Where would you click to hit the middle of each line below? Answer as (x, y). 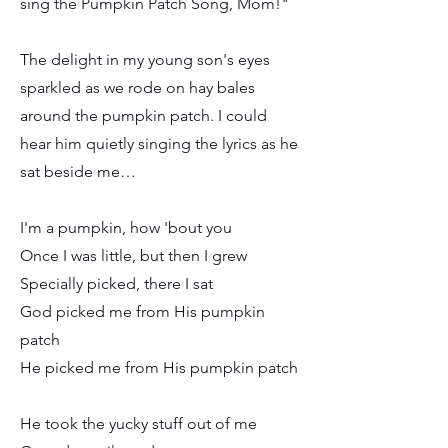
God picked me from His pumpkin (142, 311)
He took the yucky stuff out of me (138, 423)
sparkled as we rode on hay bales (137, 87)
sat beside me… (78, 171)
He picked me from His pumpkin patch (159, 367)
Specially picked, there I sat (116, 283)
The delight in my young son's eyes (145, 59)
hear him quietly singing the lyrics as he (159, 143)
